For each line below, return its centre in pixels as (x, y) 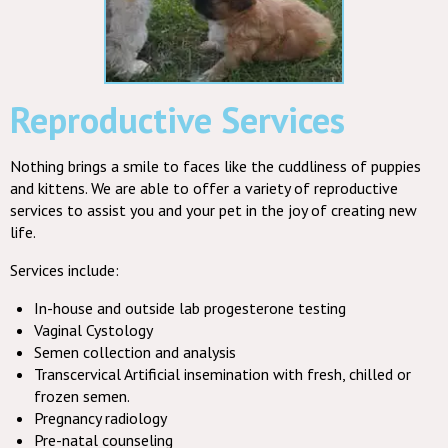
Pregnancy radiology (100, 417)
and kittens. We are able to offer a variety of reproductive (204, 187)
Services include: (64, 269)
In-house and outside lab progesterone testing (190, 307)
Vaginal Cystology (93, 329)
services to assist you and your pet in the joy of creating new (213, 209)
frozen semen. (82, 395)
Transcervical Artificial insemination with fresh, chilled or (222, 373)
